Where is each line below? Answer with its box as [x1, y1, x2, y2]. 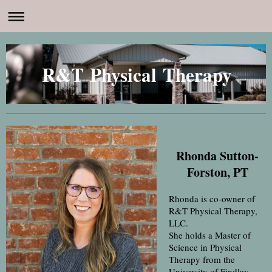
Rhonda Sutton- [176, 146, 259, 165]
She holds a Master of [169, 228, 251, 241]
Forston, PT [186, 163, 248, 181]
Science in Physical [169, 240, 242, 253]
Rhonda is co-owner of [169, 192, 255, 205]
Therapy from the [169, 253, 235, 265]
